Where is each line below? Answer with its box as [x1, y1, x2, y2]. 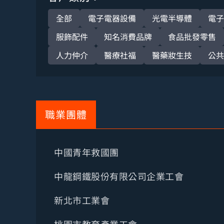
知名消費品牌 [104, 30, 152, 42]
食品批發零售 [168, 30, 216, 42]
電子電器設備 [88, 12, 136, 24]
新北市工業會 [54, 193, 110, 206]
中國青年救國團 [54, 145, 119, 158]
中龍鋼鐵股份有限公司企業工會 [54, 169, 184, 182]
